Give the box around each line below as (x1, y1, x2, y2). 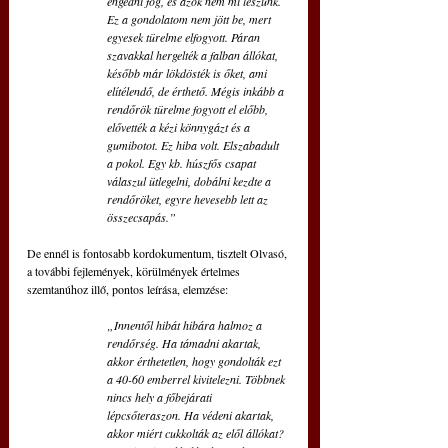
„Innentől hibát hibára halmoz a (107, 317, 265, 334)
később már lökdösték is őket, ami (107, 65, 270, 82)
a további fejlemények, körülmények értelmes (27, 263, 243, 280)
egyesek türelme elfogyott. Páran (107, 29, 263, 46)
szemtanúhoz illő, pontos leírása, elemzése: (27, 281, 231, 298)
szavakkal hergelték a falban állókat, (107, 47, 281, 64)
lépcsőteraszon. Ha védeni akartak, (107, 407, 277, 424)
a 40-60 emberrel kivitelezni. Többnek (107, 371, 288, 388)
